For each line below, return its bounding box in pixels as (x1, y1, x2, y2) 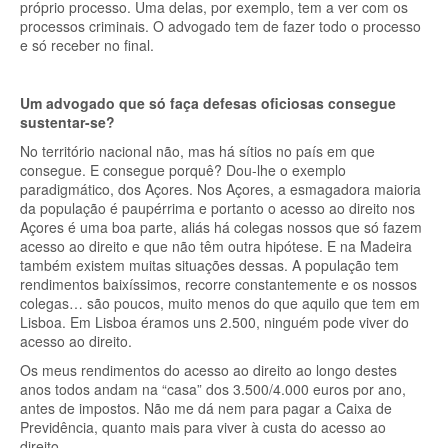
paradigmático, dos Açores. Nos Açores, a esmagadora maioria (20, 179, 421, 199)
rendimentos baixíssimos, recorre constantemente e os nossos (20, 274, 417, 294)
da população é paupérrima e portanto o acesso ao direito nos (20, 198, 415, 218)
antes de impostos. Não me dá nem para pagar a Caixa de (20, 398, 392, 418)
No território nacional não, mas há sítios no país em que (20, 141, 375, 161)
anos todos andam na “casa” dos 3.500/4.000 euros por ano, (20, 379, 406, 399)
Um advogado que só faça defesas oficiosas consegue (20, 93, 396, 113)
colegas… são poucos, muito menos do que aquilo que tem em (20, 293, 420, 313)
